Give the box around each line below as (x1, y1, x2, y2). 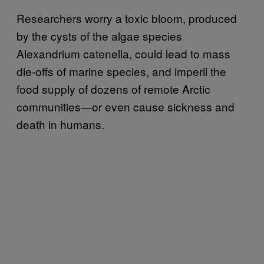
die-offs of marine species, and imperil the (16, 62, 226, 79)
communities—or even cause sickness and (16, 98, 235, 114)
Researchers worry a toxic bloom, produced (16, 9, 237, 26)
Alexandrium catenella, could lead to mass (16, 45, 230, 61)
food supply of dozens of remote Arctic (16, 80, 210, 97)
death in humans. (16, 115, 104, 132)
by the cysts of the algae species (16, 27, 182, 44)
